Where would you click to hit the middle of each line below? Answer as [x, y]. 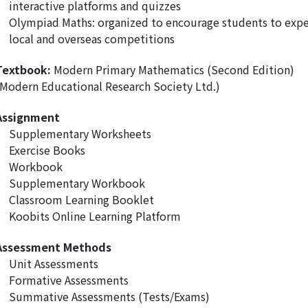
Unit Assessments [54, 264]
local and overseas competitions [92, 39]
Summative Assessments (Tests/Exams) [109, 297]
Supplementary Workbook [77, 183]
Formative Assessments [69, 280]
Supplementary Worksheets [80, 134]
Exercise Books [47, 150]
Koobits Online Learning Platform [95, 216]
